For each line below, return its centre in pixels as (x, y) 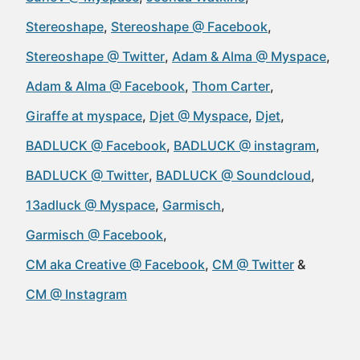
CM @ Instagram (76, 294)
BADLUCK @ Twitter (87, 175)
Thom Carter (231, 86)
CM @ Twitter (253, 264)
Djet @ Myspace (199, 116)
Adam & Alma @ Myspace (249, 56)
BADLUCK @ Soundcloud (233, 175)
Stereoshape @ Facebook (189, 27)
